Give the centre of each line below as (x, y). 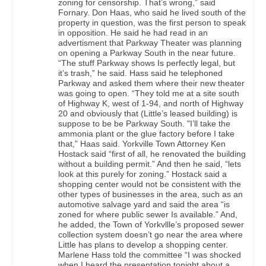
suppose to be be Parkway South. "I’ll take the (144, 124)
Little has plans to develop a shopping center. (143, 245)
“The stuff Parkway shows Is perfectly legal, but (147, 63)
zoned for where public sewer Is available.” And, (148, 215)
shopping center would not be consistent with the (150, 184)
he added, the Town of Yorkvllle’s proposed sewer (151, 225)
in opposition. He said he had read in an (133, 33)
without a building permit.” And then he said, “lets (150, 164)
